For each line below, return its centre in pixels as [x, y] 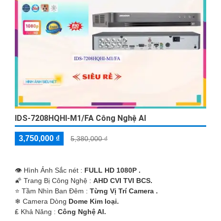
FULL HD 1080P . [112, 170]
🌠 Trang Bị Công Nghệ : [54, 181]
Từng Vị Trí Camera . [124, 191]
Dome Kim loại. [94, 202]
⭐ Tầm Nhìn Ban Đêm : [52, 191]
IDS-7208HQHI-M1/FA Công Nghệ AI [80, 118]
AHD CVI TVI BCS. [123, 181]
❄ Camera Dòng [42, 202]
